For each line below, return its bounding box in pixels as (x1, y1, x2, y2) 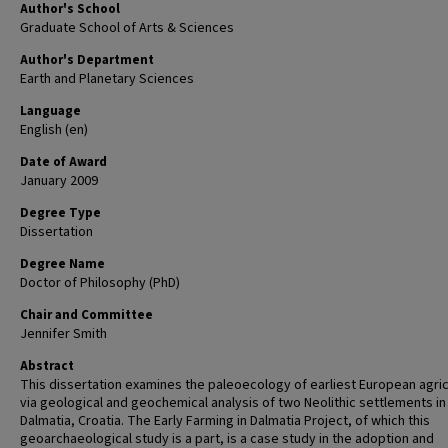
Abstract (20, 357, 74, 375)
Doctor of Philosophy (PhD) (20, 273, 180, 293)
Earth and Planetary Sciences (20, 69, 194, 89)
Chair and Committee (20, 306, 153, 324)
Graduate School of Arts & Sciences (20, 18, 234, 38)
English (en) (20, 120, 88, 140)
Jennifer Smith (20, 324, 107, 344)
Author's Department (20, 51, 154, 69)
